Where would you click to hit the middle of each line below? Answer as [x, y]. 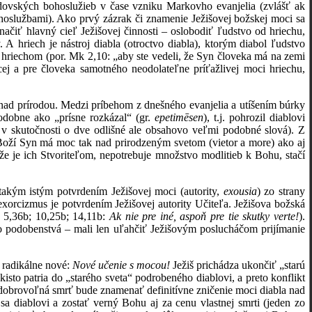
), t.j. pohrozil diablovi [254, 117]
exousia [240, 191]
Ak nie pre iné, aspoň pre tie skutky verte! [204, 216]
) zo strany [281, 191]
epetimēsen [179, 117]
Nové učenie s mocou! [121, 265]
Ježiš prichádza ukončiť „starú [237, 265]
